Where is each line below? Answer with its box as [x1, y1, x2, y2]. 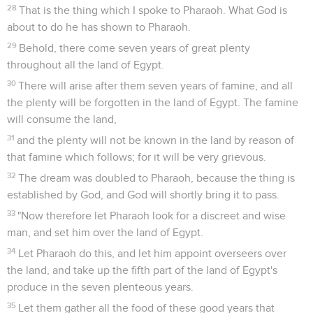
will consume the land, [7, 113, 117, 125]
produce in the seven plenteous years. [7, 281, 194, 293]
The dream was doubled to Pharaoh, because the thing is [18, 172, 296, 184]
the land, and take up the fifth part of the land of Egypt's [7, 264, 277, 276]
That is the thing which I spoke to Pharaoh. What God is [19, 4, 288, 16]
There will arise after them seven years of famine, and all [18, 80, 293, 92]
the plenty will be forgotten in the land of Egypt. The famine [7, 96, 298, 108]
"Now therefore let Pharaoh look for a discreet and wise [17, 210, 286, 221]
